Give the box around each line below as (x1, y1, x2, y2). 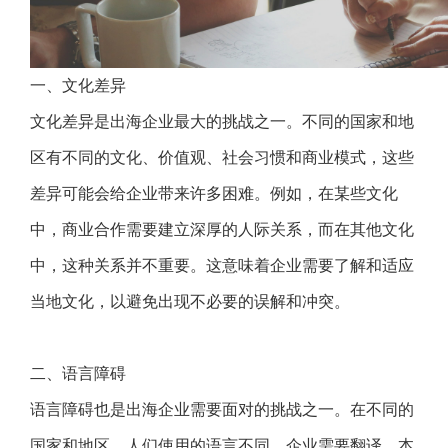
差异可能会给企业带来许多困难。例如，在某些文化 (30, 185, 398, 202)
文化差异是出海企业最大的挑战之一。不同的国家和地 (30, 113, 414, 130)
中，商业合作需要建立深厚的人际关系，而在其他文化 (30, 221, 414, 238)
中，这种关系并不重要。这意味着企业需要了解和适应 (30, 257, 414, 274)
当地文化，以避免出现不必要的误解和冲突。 (30, 293, 350, 310)
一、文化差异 (30, 77, 126, 94)
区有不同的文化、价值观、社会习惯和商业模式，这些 (30, 149, 414, 166)
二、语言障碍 (30, 365, 126, 382)
